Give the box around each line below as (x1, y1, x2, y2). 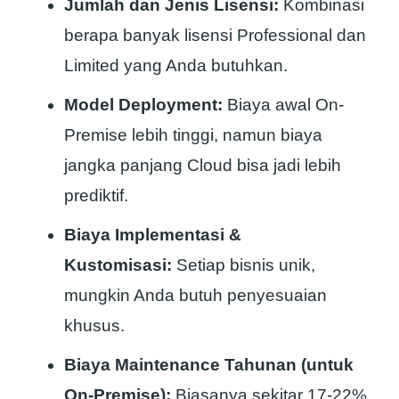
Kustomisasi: (64, 255, 172, 274)
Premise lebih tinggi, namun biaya (64, 125, 322, 144)
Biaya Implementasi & (64, 224, 241, 244)
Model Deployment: (64, 94, 223, 114)
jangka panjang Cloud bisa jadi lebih (64, 155, 341, 175)
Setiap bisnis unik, (172, 255, 315, 274)
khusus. (64, 315, 125, 335)
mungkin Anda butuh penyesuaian (64, 285, 327, 305)
